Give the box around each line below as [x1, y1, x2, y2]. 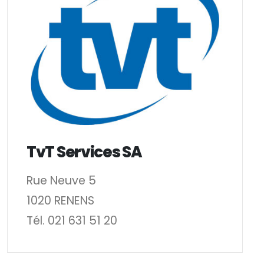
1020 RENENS [27, 192, 94, 209]
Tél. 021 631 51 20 [27, 212, 117, 229]
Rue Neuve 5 [27, 172, 96, 189]
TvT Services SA [27, 141, 142, 163]
